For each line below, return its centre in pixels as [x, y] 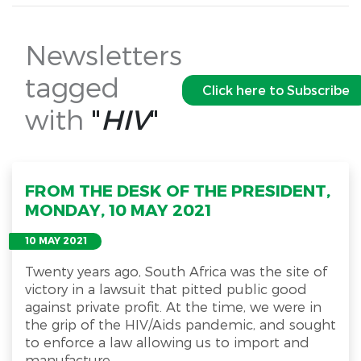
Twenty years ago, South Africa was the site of [176, 271]
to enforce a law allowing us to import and [167, 342]
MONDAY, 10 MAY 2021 [118, 210]
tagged [72, 87]
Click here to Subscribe [276, 91]
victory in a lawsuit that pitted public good [166, 289]
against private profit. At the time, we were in [173, 307]
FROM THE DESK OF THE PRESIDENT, [178, 191]
